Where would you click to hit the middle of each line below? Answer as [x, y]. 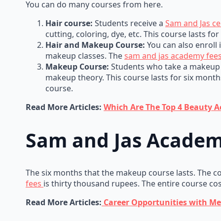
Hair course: [70, 23]
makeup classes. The [85, 56]
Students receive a [130, 23]
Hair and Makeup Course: [95, 45]
